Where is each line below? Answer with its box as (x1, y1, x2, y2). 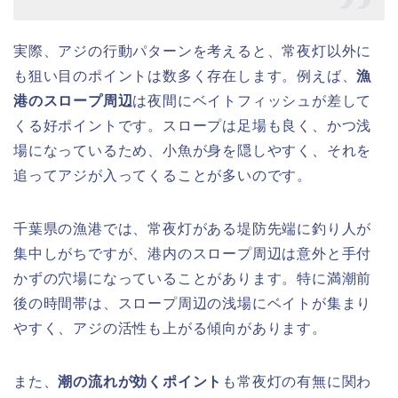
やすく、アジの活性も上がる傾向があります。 (13, 320, 327, 336)
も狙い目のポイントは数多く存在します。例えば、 (13, 68, 357, 84)
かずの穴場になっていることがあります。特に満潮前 (13, 270, 372, 286)
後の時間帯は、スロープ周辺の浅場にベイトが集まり (13, 295, 372, 311)
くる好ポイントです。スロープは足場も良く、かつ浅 (13, 117, 372, 133)
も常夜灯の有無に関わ (222, 373, 372, 389)
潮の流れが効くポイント (58, 373, 223, 389)
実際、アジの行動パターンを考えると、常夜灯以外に (13, 43, 372, 59)
